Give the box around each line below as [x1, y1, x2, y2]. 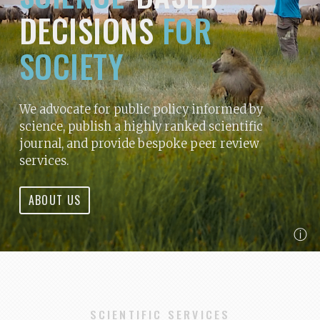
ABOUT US [28, 191, 81, 209]
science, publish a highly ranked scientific [19, 119, 263, 134]
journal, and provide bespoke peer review [19, 136, 259, 151]
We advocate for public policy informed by [19, 101, 263, 116]
